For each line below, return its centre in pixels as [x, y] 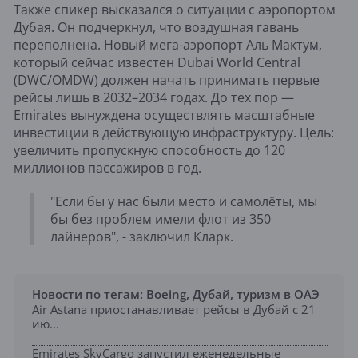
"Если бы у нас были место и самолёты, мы [184, 201]
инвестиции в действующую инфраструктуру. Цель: [174, 132]
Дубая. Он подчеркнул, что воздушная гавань [156, 27]
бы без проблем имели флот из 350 [161, 219]
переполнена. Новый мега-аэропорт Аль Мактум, [168, 44]
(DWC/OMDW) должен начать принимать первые [167, 80]
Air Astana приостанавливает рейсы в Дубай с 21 [174, 309]
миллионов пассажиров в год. [109, 167]
